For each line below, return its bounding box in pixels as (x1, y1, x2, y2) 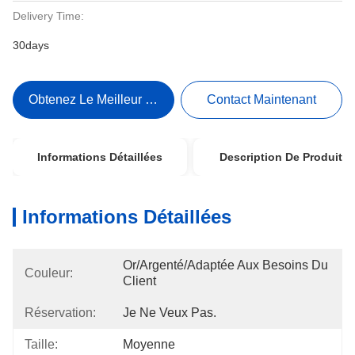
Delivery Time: (13, 10, 84, 22)
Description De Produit (219, 151, 342, 163)
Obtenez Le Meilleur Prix (29, 93, 168, 106)
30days (13, 39, 49, 52)
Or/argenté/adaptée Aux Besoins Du (123, 258, 328, 272)
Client (123, 274, 156, 288)
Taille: (25, 338, 58, 351)
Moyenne (123, 338, 175, 351)
